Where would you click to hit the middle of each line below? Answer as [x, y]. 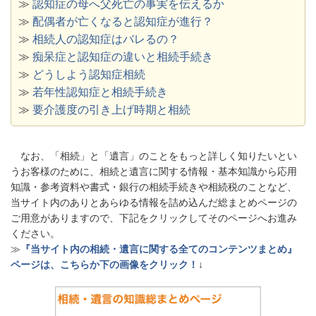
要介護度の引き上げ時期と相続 [111, 109]
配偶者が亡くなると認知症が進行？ [123, 21]
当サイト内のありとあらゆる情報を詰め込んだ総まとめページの [154, 202]
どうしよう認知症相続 [89, 74]
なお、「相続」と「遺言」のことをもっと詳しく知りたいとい [154, 156]
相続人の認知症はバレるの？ [106, 39]
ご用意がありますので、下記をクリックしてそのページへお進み [154, 218]
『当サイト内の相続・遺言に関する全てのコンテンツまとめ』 [159, 249]
